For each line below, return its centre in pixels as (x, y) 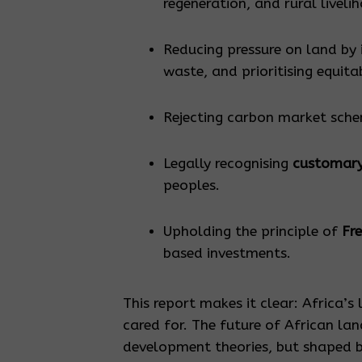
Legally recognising (228, 164)
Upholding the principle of (253, 232)
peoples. (192, 186)
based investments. (227, 254)
